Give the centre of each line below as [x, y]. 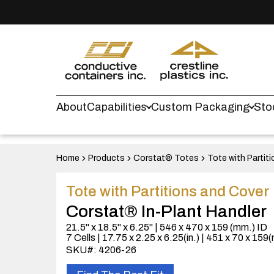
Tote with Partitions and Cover [168, 191]
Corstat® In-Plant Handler [166, 211]
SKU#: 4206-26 [101, 250]
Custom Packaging [200, 107]
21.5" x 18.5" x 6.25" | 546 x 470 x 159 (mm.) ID [167, 227]
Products [106, 158]
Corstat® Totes [166, 158]
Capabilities [117, 107]
